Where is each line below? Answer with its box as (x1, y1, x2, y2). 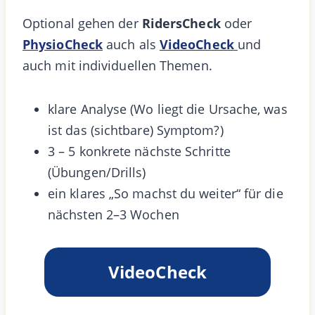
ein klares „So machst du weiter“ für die (48, 184, 283, 202)
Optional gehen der (22, 14, 142, 32)
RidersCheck (141, 14, 221, 32)
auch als (103, 35, 160, 53)
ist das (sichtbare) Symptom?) (48, 121, 224, 139)
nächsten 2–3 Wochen (48, 205, 179, 223)
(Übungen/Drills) (48, 163, 146, 181)
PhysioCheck (22, 35, 103, 53)
